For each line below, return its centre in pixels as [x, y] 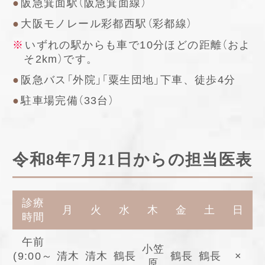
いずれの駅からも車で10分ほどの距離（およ [138, 45]
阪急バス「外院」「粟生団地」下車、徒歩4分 [128, 80]
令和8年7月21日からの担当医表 [132, 159]
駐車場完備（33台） [68, 100]
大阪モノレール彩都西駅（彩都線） [107, 24]
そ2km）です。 [61, 59]
